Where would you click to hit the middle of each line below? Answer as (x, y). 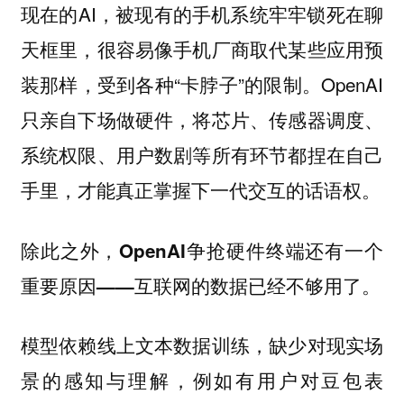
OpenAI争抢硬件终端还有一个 (252, 250)
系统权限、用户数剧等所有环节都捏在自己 (202, 155)
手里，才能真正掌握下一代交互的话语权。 (200, 190)
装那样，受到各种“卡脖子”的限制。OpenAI (202, 84)
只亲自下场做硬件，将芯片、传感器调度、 (202, 119)
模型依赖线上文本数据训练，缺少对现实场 (202, 345)
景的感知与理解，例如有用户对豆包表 (202, 380)
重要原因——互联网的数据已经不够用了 (191, 285)
